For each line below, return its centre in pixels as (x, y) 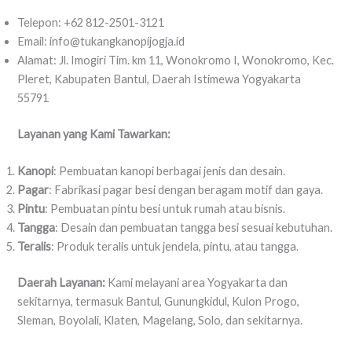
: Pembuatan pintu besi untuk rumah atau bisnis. (165, 208)
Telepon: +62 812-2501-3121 (91, 22)
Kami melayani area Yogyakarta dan (197, 282)
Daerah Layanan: (62, 282)
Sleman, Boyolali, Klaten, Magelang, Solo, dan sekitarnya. (160, 320)
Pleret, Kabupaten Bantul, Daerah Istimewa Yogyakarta (159, 79)
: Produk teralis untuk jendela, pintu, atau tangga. (175, 246)
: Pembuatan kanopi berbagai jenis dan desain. (170, 170)
